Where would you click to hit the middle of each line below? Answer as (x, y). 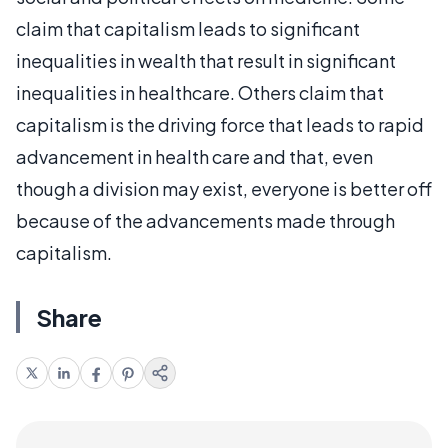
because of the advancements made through (205, 220)
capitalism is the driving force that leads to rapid (220, 124)
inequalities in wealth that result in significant (206, 60)
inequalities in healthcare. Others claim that (200, 92)
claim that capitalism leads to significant (188, 28)
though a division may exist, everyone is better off (224, 188)
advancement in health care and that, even (194, 156)
